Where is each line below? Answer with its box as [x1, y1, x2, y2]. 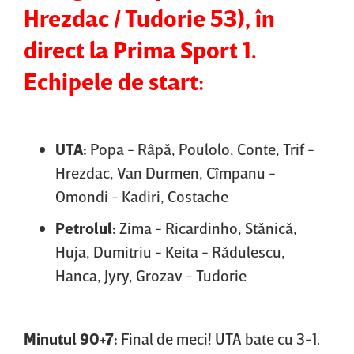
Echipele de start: [24, 67, 204, 96]
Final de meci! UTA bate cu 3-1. [121, 329, 320, 348]
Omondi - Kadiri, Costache [55, 186, 228, 206]
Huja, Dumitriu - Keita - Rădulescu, [55, 242, 285, 262]
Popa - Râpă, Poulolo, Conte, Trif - [87, 139, 314, 159]
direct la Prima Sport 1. [24, 36, 257, 65]
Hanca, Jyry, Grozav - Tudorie [55, 265, 247, 285]
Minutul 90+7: [24, 329, 121, 348]
